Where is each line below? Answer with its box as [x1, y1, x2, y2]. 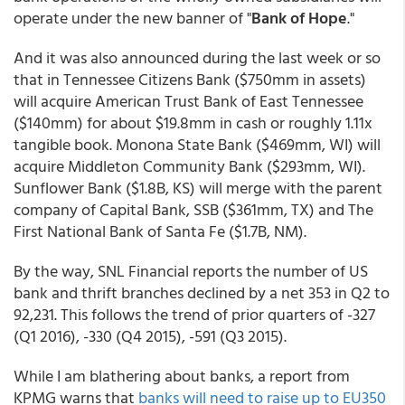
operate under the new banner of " [14, 5, 251, 30]
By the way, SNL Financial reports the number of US [14, 259, 368, 283]
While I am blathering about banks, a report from [14, 363, 350, 388]
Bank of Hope [251, 5, 347, 30]
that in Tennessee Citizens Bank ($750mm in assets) [14, 67, 366, 91]
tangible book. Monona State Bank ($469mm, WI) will [14, 132, 381, 156]
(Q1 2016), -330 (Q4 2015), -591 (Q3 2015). [14, 324, 287, 348]
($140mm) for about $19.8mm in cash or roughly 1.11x [14, 110, 372, 135]
